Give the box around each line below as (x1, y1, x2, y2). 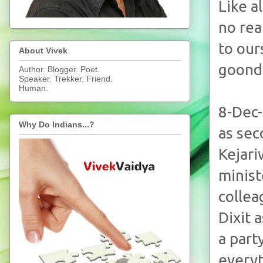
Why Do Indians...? (19, 119, 95, 129)
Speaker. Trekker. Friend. (19, 74, 113, 84)
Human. (19, 83, 48, 93)
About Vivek (19, 46, 68, 56)
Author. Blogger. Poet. (19, 65, 100, 75)
